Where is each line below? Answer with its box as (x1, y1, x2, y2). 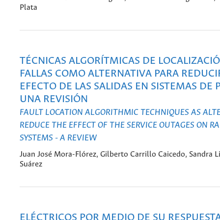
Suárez (20, 160, 42, 169)
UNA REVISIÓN (20, 93, 88, 105)
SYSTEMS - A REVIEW (20, 133, 97, 143)
